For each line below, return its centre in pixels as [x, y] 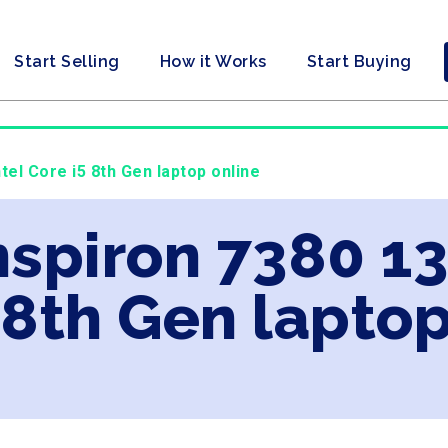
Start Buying [359, 61]
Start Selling [67, 61]
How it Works [213, 61]
